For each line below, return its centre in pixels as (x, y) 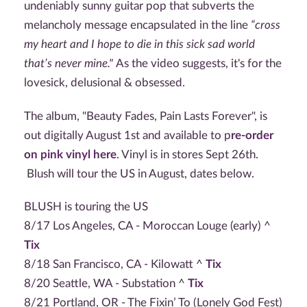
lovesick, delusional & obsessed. (105, 83)
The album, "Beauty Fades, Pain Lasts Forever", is (146, 116)
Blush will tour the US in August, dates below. (139, 173)
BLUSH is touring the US (86, 207)
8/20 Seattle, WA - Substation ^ (106, 284)
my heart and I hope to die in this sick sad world (139, 45)
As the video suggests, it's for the (199, 64)
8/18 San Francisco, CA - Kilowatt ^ (115, 265)
